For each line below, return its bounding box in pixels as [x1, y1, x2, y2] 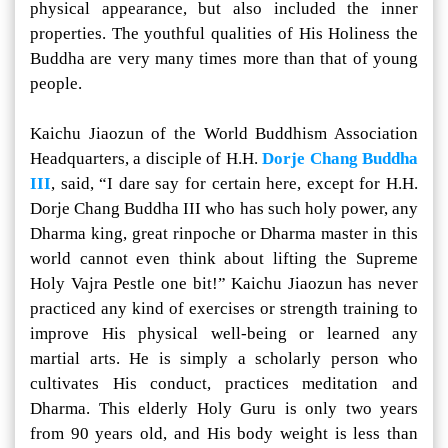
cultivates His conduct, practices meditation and [30, 374, 418, 394]
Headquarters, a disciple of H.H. [30, 149, 263, 169]
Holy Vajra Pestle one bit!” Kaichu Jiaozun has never [30, 274, 418, 294]
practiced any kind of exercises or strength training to [30, 299, 418, 319]
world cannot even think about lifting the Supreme [30, 249, 418, 269]
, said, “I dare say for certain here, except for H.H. [51, 174, 418, 194]
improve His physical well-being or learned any [30, 324, 418, 344]
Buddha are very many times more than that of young [30, 49, 418, 69]
